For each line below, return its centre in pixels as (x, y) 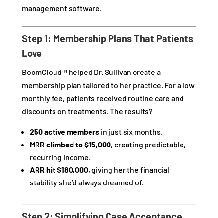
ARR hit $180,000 (59, 170)
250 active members (64, 132)
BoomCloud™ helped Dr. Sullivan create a (91, 72)
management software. (62, 8)
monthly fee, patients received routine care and (103, 98)
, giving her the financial (128, 170)
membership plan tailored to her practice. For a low (108, 85)
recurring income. (60, 157)
